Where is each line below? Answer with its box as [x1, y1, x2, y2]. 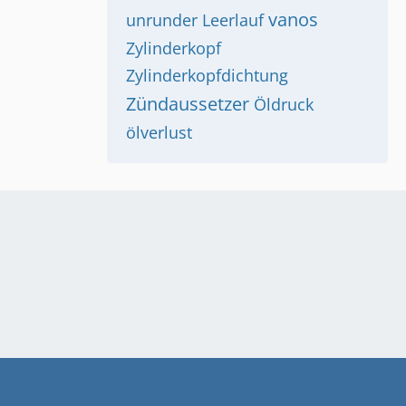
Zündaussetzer [126, 92, 249, 116]
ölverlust [126, 121, 192, 143]
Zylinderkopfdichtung [126, 64, 288, 86]
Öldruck [254, 93, 314, 115]
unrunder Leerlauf [126, 9, 264, 31]
